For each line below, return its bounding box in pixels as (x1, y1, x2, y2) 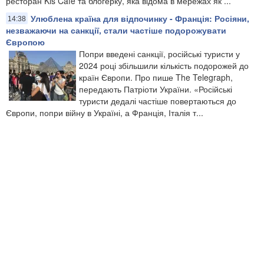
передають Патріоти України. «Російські (79, 82, 232, 95)
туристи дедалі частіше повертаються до (79, 94, 236, 107)
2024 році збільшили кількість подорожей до (79, 59, 249, 71)
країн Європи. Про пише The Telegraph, (79, 71, 233, 83)
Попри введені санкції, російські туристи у (79, 47, 240, 60)
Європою (6, 35, 45, 48)
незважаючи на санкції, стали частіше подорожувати (6, 24, 226, 36)
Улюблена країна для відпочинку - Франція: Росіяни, (31, 12, 249, 24)
